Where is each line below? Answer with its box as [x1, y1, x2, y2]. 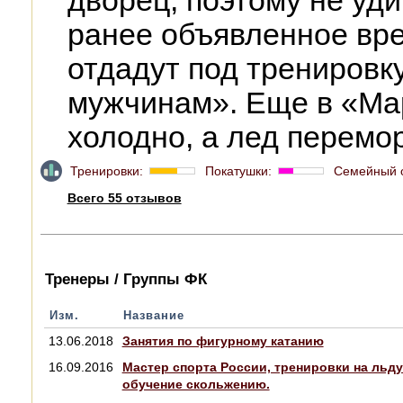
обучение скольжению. [121, 376, 270, 391]
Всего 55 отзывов [67, 190, 182, 205]
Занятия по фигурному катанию [121, 333, 324, 348]
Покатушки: [197, 163, 275, 178]
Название [122, 309, 184, 322]
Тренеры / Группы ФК [44, 270, 207, 288]
